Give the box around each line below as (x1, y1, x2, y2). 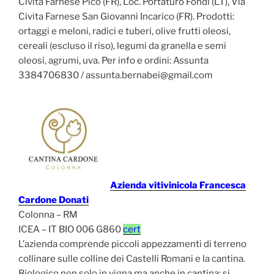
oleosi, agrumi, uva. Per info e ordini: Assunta (18, 55, 209, 67)
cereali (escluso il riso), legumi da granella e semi (18, 40, 226, 52)
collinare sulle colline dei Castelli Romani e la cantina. (18, 253, 245, 264)
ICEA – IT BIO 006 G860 (18, 223, 123, 235)
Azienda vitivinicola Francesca (110, 179, 246, 191)
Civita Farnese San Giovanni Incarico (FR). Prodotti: (18, 11, 234, 23)
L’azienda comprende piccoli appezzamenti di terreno (18, 238, 246, 250)
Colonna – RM (18, 209, 78, 220)
